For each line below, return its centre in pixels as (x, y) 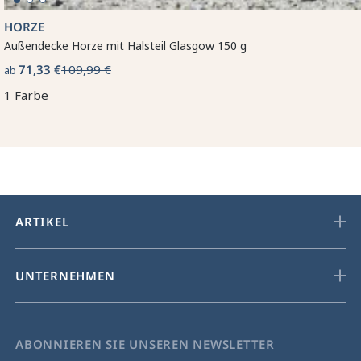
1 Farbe (26, 95)
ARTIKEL (42, 221)
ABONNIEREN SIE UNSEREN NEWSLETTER (145, 344)
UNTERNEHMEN (65, 275)
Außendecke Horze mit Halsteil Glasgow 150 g (125, 45)
